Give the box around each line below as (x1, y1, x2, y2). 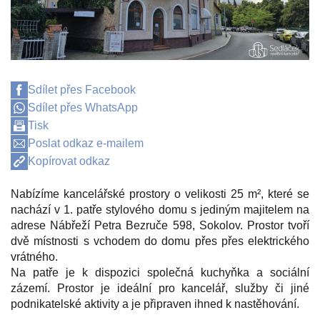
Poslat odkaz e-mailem (28, 136, 144, 149)
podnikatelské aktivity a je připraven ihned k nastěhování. (11, 297, 299, 310)
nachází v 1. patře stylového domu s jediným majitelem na (11, 203, 309, 216)
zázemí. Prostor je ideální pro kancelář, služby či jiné (11, 281, 309, 294)
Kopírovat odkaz (28, 154, 110, 167)
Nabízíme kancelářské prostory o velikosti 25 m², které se (11, 187, 309, 200)
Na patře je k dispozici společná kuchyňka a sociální (11, 266, 309, 279)
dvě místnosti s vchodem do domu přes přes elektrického (11, 234, 309, 247)
